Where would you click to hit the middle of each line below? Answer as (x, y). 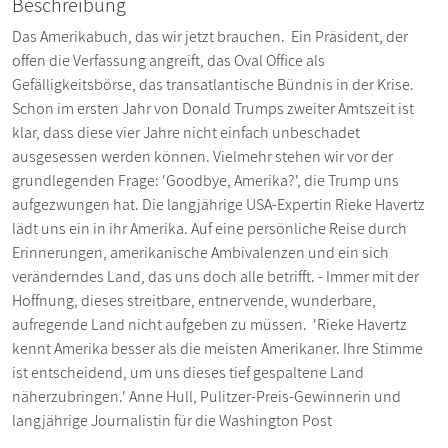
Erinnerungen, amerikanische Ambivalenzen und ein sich (200, 253)
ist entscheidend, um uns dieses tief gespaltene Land (188, 373)
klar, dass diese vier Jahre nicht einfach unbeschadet (186, 133)
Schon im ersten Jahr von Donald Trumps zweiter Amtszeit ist (213, 109)
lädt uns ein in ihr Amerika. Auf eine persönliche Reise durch (209, 229)
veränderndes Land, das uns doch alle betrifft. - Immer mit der (215, 277)
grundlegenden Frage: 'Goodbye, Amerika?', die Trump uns (205, 181)
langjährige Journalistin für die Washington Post (172, 421)
